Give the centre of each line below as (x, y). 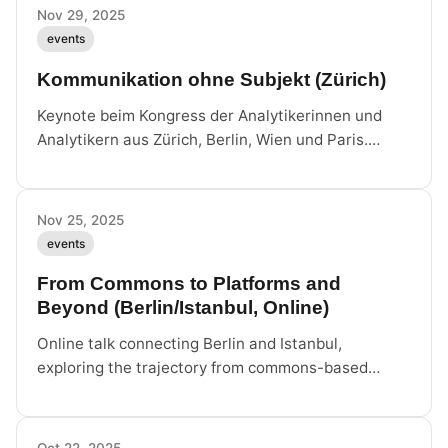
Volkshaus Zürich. (100, 163)
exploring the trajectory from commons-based (202, 367)
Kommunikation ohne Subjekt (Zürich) (211, 79)
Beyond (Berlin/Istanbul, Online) (183, 307)
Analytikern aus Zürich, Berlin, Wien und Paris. (202, 139)
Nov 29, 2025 (81, 15)
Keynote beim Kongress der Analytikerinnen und (209, 115)
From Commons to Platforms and (189, 283)
